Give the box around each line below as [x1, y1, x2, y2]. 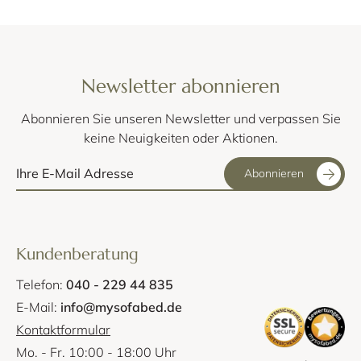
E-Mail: [16, 298, 60, 315]
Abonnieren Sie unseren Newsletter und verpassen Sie [20, 110, 341, 127]
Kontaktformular [16, 321, 110, 338]
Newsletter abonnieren [81, 73, 280, 98]
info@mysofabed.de [60, 298, 182, 315]
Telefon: [16, 276, 66, 293]
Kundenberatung [16, 243, 139, 264]
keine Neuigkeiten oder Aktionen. [83, 129, 278, 146]
